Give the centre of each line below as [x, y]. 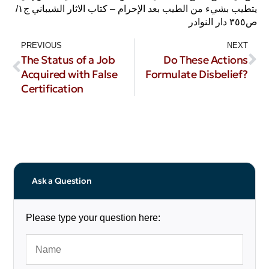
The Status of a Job [68, 60]
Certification [52, 89]
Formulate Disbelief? [196, 74]
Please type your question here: [93, 218]
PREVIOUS [41, 46]
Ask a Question [62, 181]
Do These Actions [206, 60]
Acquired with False [69, 74]
